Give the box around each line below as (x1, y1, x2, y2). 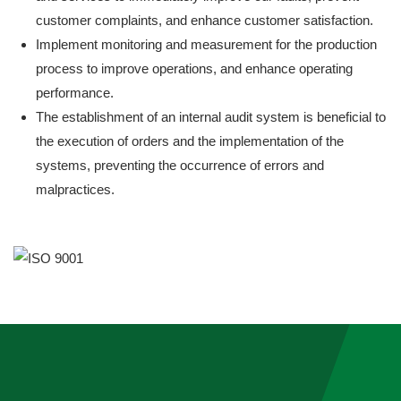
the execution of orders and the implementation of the (36, 132, 344, 149)
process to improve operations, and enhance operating (36, 60, 353, 76)
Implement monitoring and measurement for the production (36, 36, 377, 52)
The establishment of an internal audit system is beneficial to (36, 108, 386, 124)
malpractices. (36, 181, 115, 197)
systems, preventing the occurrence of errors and (36, 157, 324, 173)
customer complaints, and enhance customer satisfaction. (36, 12, 373, 28)
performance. (36, 84, 114, 100)
